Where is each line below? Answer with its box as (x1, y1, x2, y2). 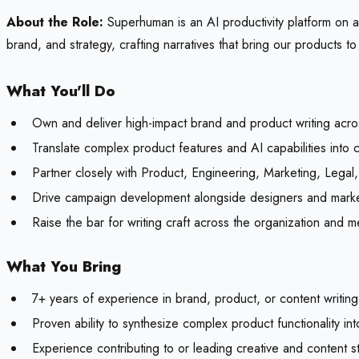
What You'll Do (6, 80, 115, 103)
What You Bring (6, 256, 121, 278)
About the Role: (6, 13, 103, 32)
